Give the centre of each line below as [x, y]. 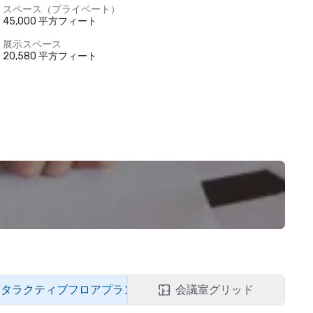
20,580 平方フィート [50, 56]
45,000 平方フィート [50, 21]
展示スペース [32, 44]
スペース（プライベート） [61, 9]
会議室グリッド [214, 290]
